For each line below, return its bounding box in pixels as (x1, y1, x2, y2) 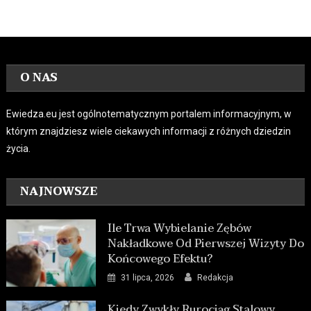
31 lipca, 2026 (121, 273, 175, 283)
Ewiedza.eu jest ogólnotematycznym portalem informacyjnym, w (6, 108, 292, 120)
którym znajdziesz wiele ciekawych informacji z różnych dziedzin (6, 126, 292, 137)
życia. (6, 143, 31, 155)
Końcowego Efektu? (108, 249, 213, 269)
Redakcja (197, 273, 234, 283)
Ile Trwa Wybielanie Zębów (108, 219, 252, 239)
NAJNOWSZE (20, 182, 98, 202)
